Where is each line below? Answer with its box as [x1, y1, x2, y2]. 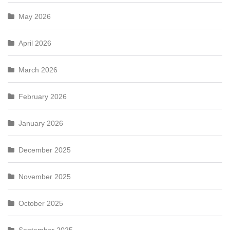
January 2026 [18, 119, 63, 127]
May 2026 [18, 12, 51, 21]
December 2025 [18, 146, 71, 154]
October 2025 [18, 199, 63, 207]
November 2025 [18, 172, 71, 181]
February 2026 [18, 92, 67, 101]
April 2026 [18, 39, 51, 47]
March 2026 [18, 66, 57, 74]
